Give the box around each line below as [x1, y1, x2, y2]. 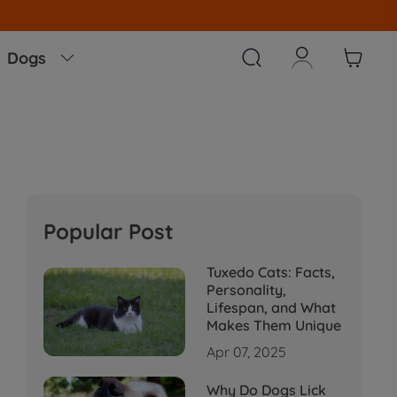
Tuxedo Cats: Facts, [206, 263, 335, 281]
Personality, [206, 281, 286, 299]
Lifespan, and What [206, 299, 336, 316]
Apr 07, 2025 [206, 343, 286, 361]
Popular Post [43, 218, 174, 245]
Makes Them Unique [206, 316, 341, 334]
